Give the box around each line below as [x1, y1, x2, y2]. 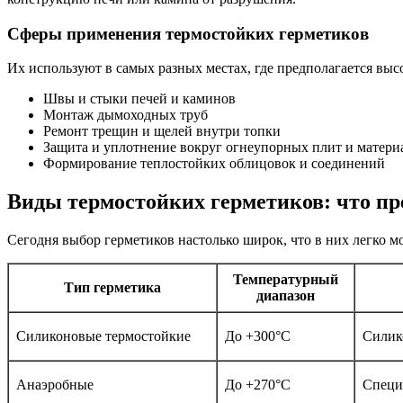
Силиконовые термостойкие [16, 328, 191, 345]
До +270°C [225, 377, 291, 393]
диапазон [256, 288, 315, 304]
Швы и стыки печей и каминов [43, 91, 236, 107]
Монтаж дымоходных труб [43, 107, 208, 123]
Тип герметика [64, 280, 161, 296]
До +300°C [225, 328, 291, 345]
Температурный [233, 272, 338, 288]
